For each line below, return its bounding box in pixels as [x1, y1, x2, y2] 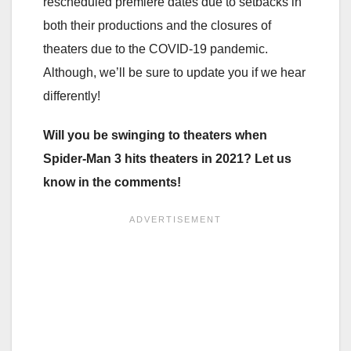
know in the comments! [43, 175, 184, 189]
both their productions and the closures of [43, 18, 271, 32]
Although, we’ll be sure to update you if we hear [43, 65, 306, 79]
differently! [43, 89, 100, 103]
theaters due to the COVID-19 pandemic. [43, 42, 268, 56]
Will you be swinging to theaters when [43, 128, 267, 142]
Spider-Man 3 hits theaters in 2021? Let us [43, 151, 291, 165]
